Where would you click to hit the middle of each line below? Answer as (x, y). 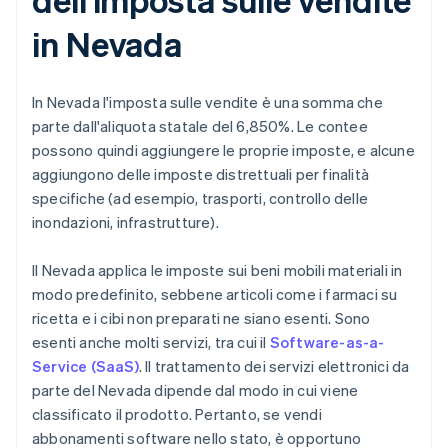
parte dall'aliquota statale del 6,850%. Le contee (200, 126)
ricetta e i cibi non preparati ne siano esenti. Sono (201, 318)
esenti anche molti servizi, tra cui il (151, 342)
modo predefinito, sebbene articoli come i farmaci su (215, 294)
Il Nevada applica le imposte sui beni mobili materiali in (217, 270)
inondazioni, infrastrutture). (125, 222)
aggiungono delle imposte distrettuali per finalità (201, 174)
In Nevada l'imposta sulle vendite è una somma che (207, 102)
